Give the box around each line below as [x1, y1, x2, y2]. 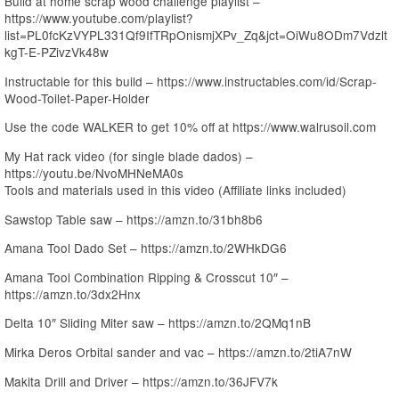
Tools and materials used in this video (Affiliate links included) [4, 180, 346, 199]
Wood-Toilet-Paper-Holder [4, 88, 150, 107]
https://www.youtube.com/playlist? [4, 9, 193, 28]
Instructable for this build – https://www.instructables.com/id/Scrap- [4, 71, 377, 90]
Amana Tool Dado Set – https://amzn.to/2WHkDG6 [4, 239, 287, 257]
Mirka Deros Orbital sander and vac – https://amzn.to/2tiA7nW [4, 342, 352, 361]
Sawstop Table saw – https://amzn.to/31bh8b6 [4, 209, 263, 228]
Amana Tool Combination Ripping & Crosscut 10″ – [4, 267, 289, 286]
